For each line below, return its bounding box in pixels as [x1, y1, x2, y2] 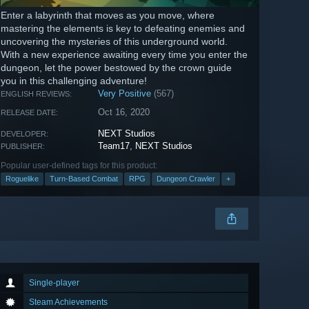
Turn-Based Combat [50, 175, 118, 183]
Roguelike [6, 175, 39, 183]
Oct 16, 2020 [98, 107, 150, 118]
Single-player [29, 278, 79, 288]
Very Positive [98, 88, 152, 99]
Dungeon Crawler [157, 175, 215, 183]
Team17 [98, 141, 130, 152]
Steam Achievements [29, 297, 108, 308]
